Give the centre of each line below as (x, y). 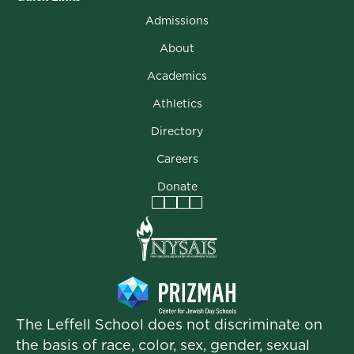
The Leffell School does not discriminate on (169, 325)
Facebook (192, 211)
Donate (177, 186)
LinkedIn (225, 211)
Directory (177, 131)
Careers (177, 158)
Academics (177, 75)
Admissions (177, 20)
